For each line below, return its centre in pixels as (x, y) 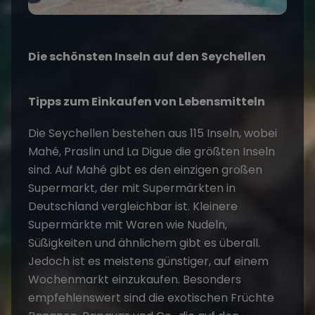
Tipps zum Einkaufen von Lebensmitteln (147, 101)
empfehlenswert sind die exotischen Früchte (151, 297)
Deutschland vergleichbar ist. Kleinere (133, 206)
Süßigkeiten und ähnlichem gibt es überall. (144, 243)
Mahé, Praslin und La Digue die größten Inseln (152, 151)
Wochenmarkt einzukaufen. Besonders (135, 279)
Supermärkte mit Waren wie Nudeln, (128, 224)
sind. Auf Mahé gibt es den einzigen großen (145, 169)
